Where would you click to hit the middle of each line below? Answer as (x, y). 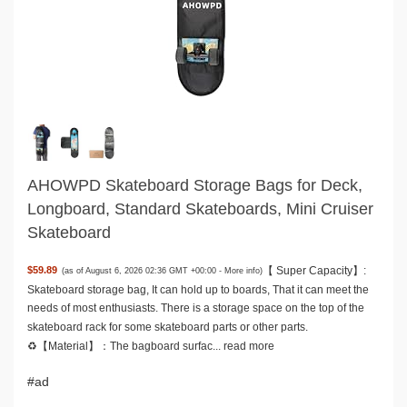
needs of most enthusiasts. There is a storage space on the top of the (196, 308)
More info (243, 270)
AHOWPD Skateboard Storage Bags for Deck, (195, 185)
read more (249, 346)
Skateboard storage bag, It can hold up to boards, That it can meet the (198, 289)
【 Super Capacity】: (315, 270)
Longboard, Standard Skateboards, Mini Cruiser (200, 208)
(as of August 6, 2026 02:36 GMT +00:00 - (144, 270)
